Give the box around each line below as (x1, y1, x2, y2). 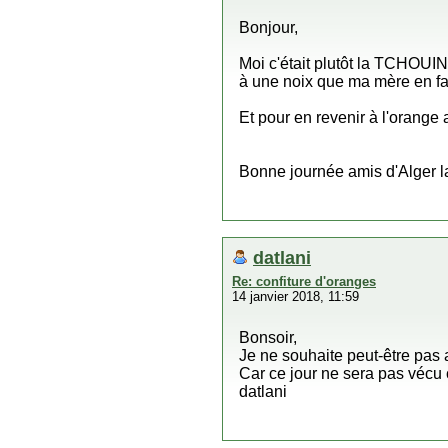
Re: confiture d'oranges (232, 274, 376, 289)
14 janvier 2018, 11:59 (232, 289, 359, 304)
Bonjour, (239, 19, 298, 36)
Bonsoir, (239, 329, 297, 346)
